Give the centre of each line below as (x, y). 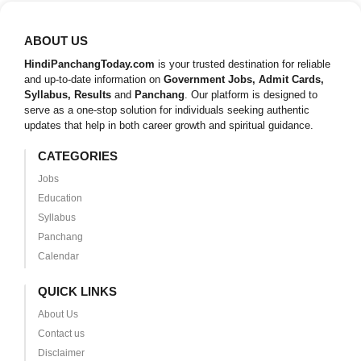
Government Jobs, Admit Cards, (244, 80)
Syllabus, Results (68, 95)
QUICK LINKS (77, 292)
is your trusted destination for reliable (243, 64)
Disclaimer (61, 353)
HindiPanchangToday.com (89, 64)
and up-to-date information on (94, 80)
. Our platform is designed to (251, 95)
